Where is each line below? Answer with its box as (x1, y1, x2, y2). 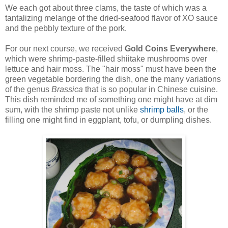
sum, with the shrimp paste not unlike (5, 105, 140, 114)
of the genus (5, 84, 51, 94)
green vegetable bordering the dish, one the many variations (5, 74, 221, 83)
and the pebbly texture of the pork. (5, 23, 127, 33)
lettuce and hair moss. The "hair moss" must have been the (5, 64, 216, 73)
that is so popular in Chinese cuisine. (83, 84, 218, 94)
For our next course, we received (5, 44, 125, 53)
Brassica (51, 84, 83, 94)
